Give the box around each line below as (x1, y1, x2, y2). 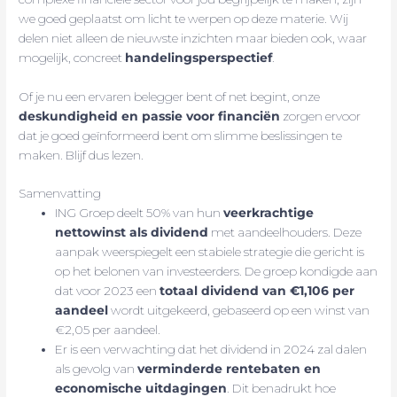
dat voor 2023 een (55, 284, 160, 299)
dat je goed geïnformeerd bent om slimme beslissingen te (19, 128, 343, 143)
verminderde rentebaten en (137, 362, 322, 377)
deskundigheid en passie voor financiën (19, 108, 281, 123)
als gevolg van (55, 362, 138, 377)
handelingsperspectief (125, 50, 273, 65)
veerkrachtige (223, 206, 315, 221)
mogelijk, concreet (19, 50, 126, 65)
